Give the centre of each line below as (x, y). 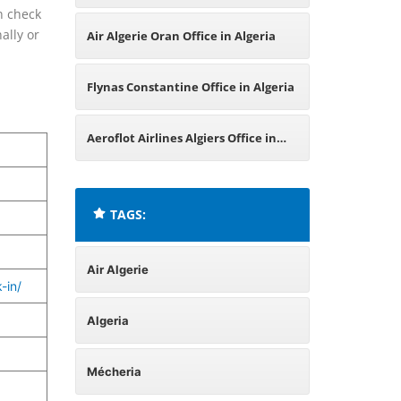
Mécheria (114, 371)
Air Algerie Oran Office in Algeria (181, 35)
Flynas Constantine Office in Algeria (190, 86)
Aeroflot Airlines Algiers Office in (181, 137)
